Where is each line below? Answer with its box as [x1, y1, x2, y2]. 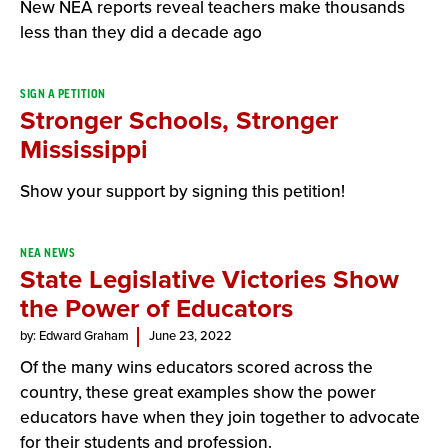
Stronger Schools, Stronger [20, 105, 338, 136]
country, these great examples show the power [20, 382, 376, 403]
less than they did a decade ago [20, 22, 262, 43]
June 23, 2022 [149, 328, 232, 344]
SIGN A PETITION [20, 88, 106, 100]
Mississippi [20, 134, 148, 165]
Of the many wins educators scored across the [20, 357, 373, 378]
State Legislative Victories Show [20, 264, 399, 295]
